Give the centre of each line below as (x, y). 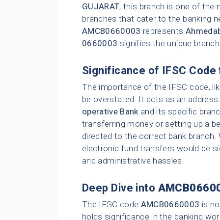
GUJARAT (101, 7)
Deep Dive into (120, 188)
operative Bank (110, 112)
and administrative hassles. (133, 161)
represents (163, 31)
